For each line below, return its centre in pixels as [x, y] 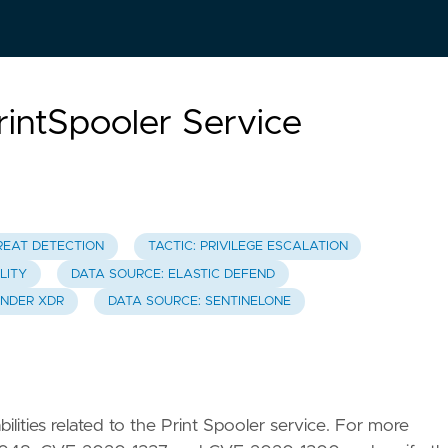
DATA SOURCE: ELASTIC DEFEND [172, 274]
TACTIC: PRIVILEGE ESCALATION [247, 247]
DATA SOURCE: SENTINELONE [199, 301]
